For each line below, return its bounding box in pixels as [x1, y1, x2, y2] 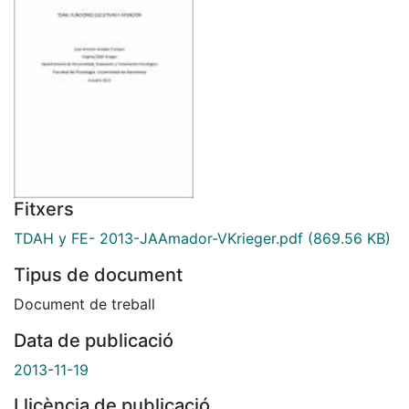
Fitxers [14, 197, 74, 220]
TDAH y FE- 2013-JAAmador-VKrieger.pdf [14, 228, 303, 247]
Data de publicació [14, 329, 173, 351]
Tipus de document [14, 263, 183, 286]
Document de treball [14, 294, 155, 313]
